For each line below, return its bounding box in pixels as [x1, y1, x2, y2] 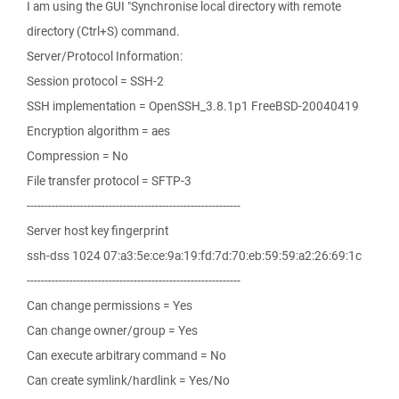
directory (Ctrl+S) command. [27, 23, 180, 39]
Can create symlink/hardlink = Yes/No [27, 372, 230, 388]
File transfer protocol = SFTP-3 [27, 173, 191, 189]
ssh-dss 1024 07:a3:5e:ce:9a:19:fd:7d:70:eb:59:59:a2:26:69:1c [27, 248, 362, 264]
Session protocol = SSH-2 [27, 73, 164, 89]
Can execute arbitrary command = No [27, 347, 226, 363]
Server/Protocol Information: [27, 48, 183, 64]
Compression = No [27, 148, 128, 164]
